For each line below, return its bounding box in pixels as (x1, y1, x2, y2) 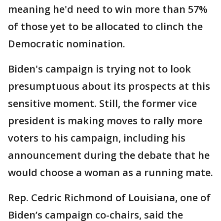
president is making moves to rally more (8, 114, 202, 127)
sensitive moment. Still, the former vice (8, 97, 197, 110)
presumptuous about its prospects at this (8, 79, 210, 93)
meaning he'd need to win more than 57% (8, 2, 208, 16)
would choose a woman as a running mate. (8, 166, 213, 179)
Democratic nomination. (8, 37, 125, 50)
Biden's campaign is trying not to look (8, 62, 191, 75)
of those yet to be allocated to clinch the (8, 20, 203, 33)
